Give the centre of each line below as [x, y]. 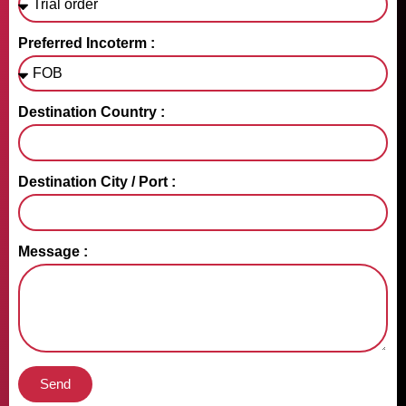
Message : [53, 251]
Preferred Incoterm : [87, 43]
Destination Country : [92, 111]
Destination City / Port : [97, 181]
